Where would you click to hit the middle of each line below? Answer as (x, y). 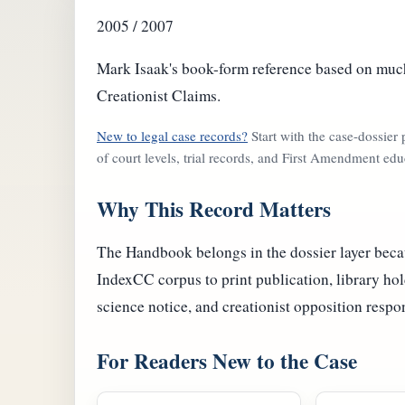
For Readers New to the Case (227, 361)
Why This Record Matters (214, 209)
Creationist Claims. (159, 95)
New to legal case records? (172, 136)
